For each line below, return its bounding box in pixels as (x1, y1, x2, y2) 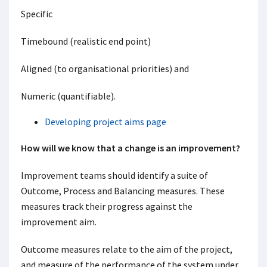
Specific (21, 7, 52, 20)
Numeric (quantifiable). (21, 89, 116, 102)
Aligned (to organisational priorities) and (21, 62, 189, 74)
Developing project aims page (45, 115, 166, 128)
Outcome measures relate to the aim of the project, (21, 243, 232, 255)
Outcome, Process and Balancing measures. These (21, 184, 225, 197)
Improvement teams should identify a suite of (21, 169, 208, 181)
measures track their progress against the (21, 200, 193, 212)
